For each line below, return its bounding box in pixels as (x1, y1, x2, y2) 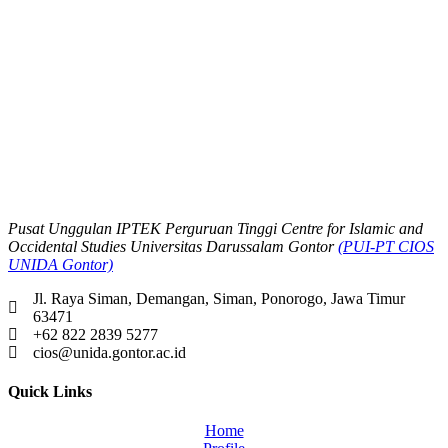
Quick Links (8, 382, 92, 400)
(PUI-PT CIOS (338, 237, 434, 255)
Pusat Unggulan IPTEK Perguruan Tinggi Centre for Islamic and (8, 219, 423, 237)
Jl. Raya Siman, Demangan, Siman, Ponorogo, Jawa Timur (33, 289, 405, 307)
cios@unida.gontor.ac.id (33, 343, 186, 361)
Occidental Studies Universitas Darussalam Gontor (8, 237, 338, 255)
